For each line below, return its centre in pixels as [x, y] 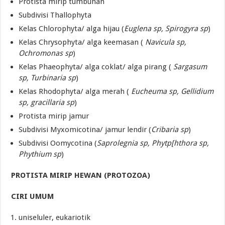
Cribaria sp [170, 129]
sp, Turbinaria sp [47, 78]
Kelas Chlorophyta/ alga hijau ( [72, 28]
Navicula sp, [166, 42]
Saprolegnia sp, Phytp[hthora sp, [153, 143]
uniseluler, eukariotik [55, 217]
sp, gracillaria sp [47, 102]
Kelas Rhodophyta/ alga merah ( [75, 91]
